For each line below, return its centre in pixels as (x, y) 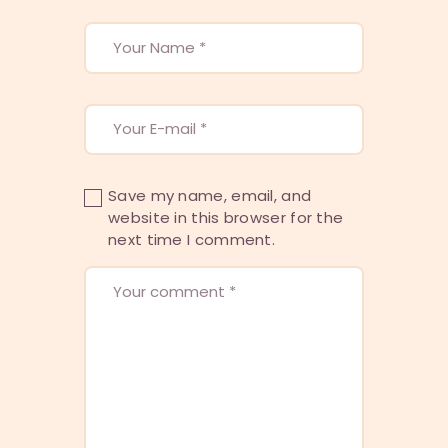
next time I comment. (192, 240)
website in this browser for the (226, 218)
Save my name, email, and (210, 196)
